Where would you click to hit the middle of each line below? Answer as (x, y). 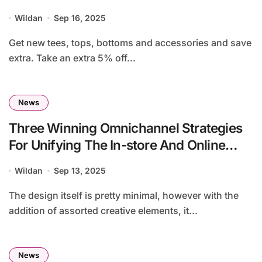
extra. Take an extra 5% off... (72, 58)
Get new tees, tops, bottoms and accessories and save (12, 43)
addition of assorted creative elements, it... (103, 211)
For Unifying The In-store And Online (117, 145)
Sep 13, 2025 (80, 171)
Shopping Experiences (76, 162)
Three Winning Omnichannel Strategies (125, 128)
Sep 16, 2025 (80, 18)
